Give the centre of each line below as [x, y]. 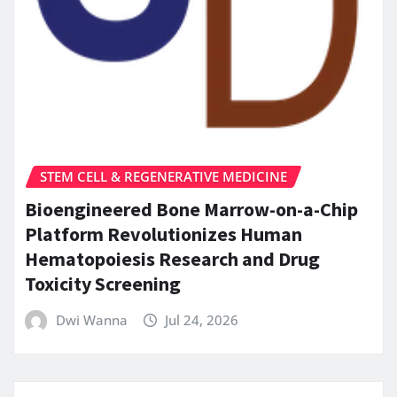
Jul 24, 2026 [202, 319]
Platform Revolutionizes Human [163, 234]
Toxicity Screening [103, 283]
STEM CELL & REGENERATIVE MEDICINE [163, 177]
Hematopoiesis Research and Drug [172, 258]
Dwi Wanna [91, 319]
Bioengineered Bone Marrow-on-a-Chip [191, 209]
